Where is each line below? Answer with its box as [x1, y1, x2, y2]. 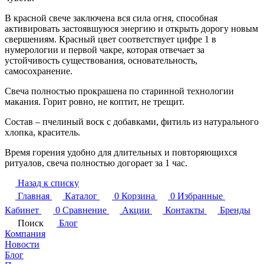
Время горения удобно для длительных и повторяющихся [5, 147, 237, 157]
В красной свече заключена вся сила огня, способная [5, 12, 217, 23]
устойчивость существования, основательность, [5, 55, 197, 65]
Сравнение [62, 204, 107, 215]
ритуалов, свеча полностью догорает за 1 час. [5, 157, 187, 168]
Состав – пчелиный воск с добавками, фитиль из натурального [5, 116, 259, 127]
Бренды [220, 204, 250, 215]
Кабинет [5, 204, 39, 215]
